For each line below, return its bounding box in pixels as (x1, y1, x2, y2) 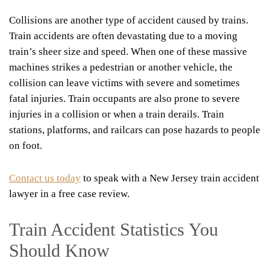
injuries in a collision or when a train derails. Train (9, 108, 224, 120)
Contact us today (9, 172, 81, 184)
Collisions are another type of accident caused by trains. (9, 14, 248, 26)
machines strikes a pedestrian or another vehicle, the (9, 61, 233, 73)
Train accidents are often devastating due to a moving (9, 30, 237, 42)
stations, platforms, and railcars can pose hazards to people (9, 124, 260, 136)
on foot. (9, 139, 42, 151)
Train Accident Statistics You (9, 219, 218, 239)
